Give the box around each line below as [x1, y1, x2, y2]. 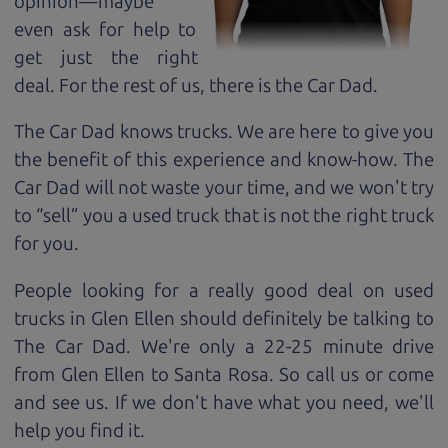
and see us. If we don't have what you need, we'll [14, 390, 434, 414]
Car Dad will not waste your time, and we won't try [14, 176, 434, 200]
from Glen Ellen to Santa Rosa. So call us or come [14, 362, 434, 386]
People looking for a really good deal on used [14, 278, 434, 302]
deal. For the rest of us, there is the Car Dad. [14, 73, 378, 97]
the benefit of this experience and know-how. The [14, 148, 434, 172]
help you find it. [14, 418, 145, 442]
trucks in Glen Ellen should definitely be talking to [14, 306, 434, 330]
